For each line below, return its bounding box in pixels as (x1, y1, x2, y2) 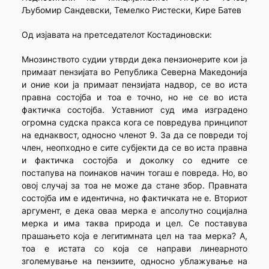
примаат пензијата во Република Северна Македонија (21, 66, 248, 77)
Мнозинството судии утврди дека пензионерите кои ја (21, 53, 248, 64)
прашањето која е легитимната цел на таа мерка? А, (21, 230, 248, 241)
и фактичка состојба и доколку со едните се (21, 154, 248, 165)
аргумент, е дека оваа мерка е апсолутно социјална (21, 205, 248, 216)
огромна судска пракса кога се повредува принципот (21, 116, 248, 127)
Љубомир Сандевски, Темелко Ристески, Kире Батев (21, 4, 241, 15)
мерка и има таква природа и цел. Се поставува (21, 217, 248, 228)
